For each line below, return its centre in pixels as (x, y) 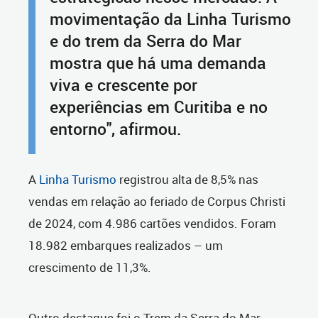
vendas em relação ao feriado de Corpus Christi (157, 202)
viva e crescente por (124, 85)
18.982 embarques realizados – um (126, 246)
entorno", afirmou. (115, 129)
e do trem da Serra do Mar (146, 41)
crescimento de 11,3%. (90, 268)
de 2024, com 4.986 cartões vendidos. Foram (152, 224)
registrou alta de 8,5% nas (187, 180)
